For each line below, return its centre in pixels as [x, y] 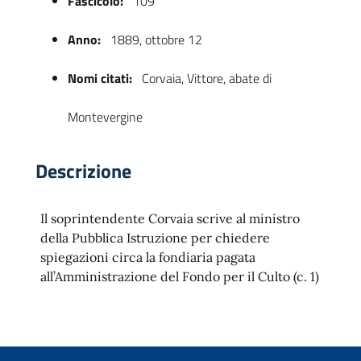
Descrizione [83, 171]
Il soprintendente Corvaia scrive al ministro [170, 218]
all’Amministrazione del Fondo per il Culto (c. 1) [180, 276]
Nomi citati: [100, 78]
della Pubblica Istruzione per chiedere [155, 238]
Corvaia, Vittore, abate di [205, 78]
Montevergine [105, 117]
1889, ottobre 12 [155, 39]
